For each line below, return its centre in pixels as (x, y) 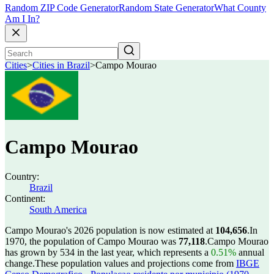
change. (20, 263)
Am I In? (22, 19)
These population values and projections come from (135, 263)
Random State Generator (166, 8)
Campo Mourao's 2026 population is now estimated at (110, 230)
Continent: (25, 198)
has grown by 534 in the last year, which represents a (108, 252)
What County (240, 8)
